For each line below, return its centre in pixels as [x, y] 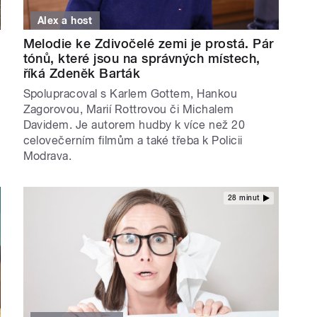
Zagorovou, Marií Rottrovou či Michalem [128, 109]
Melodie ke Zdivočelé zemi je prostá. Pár [148, 43]
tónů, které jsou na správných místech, [142, 58]
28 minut [243, 198]
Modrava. [47, 156]
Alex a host [65, 20]
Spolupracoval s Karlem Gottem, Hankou [130, 93]
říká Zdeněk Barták [82, 73]
